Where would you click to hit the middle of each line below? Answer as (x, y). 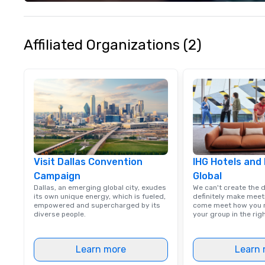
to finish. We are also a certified (216, 14)
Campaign (57, 176)
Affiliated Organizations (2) (113, 45)
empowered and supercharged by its (97, 205)
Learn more (101, 249)
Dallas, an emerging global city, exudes (100, 188)
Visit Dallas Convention (88, 162)
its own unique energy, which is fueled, (100, 196)
